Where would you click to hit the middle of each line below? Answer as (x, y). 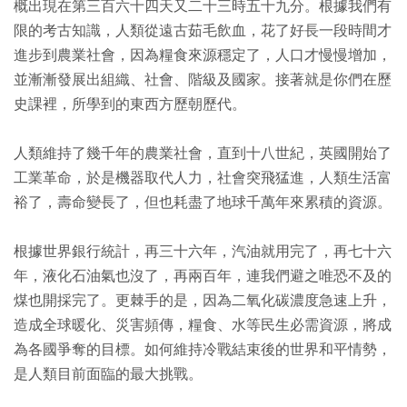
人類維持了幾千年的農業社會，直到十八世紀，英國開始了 (203, 154)
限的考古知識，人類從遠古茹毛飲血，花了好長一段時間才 (203, 31)
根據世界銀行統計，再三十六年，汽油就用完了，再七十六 (203, 252)
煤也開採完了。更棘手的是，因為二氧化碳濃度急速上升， (203, 301)
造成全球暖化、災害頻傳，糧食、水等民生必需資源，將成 (203, 325)
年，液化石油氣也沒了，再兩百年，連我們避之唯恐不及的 (203, 276)
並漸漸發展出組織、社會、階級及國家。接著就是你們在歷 (203, 80)
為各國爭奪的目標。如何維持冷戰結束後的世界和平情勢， (203, 350)
